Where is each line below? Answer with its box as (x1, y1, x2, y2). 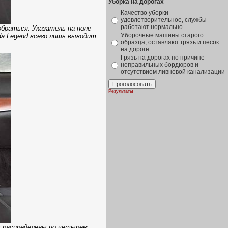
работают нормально (121, 23, 183, 31)
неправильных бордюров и (121, 61, 198, 68)
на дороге (121, 46, 149, 53)
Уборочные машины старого (121, 32, 204, 39)
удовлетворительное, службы (121, 16, 207, 23)
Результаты (108, 89, 133, 94)
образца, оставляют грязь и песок (121, 39, 219, 46)
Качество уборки (121, 9, 168, 16)
